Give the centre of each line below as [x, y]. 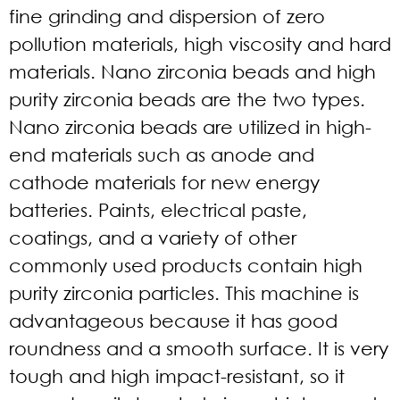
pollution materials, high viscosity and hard [200, 43]
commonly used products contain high [186, 265]
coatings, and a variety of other [153, 237]
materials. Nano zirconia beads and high [192, 71]
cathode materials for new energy [164, 182]
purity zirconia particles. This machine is [184, 292]
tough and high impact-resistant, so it [177, 375]
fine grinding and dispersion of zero [167, 16]
